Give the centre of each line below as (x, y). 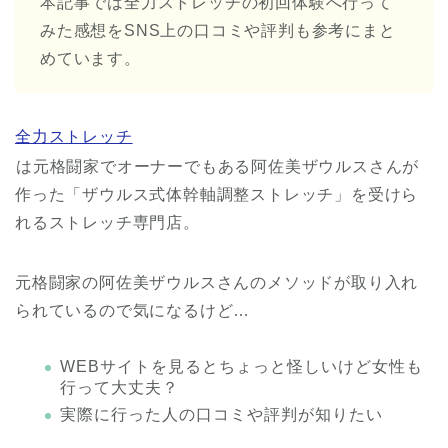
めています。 (90, 58)
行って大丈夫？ (119, 387)
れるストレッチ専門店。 (107, 222)
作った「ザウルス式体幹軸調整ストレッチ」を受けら (217, 194)
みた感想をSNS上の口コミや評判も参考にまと (218, 30)
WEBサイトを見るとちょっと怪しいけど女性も (241, 366)
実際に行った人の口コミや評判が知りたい (221, 414)
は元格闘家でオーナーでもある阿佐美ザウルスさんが (218, 166)
